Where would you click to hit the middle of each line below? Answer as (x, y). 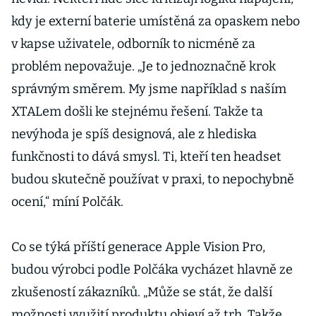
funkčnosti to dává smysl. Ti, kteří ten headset (146, 157)
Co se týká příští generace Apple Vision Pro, (138, 247)
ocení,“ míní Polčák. (69, 202)
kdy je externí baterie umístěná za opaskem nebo (156, 21)
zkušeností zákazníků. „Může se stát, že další (142, 292)
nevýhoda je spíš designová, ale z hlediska (134, 134)
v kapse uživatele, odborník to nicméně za (133, 44)
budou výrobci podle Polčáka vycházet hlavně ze (152, 269)
